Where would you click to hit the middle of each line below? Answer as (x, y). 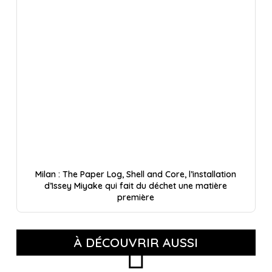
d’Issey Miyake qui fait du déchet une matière (136, 186)
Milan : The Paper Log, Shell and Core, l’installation (136, 175)
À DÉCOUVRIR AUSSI (136, 243)
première (136, 198)
